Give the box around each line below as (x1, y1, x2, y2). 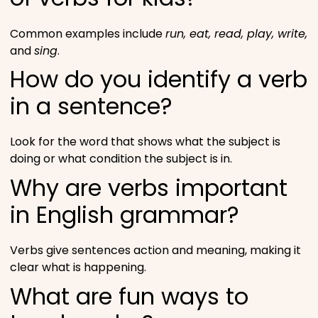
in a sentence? (10, 90, 172, 123)
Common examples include (10, 25, 165, 42)
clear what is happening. (10, 259, 146, 276)
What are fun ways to (10, 280, 248, 312)
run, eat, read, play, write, (165, 25, 307, 42)
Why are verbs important (10, 171, 287, 204)
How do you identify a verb (10, 63, 307, 96)
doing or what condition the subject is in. (10, 150, 232, 168)
